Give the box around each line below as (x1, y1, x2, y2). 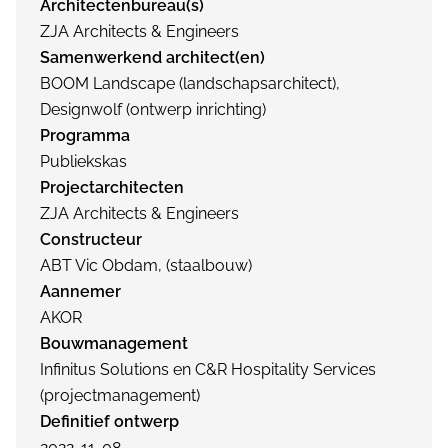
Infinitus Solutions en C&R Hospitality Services (40, 360, 376, 379)
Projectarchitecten (40, 178, 184, 197)
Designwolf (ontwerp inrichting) (40, 100, 266, 119)
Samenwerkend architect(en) (40, 48, 265, 67)
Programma (40, 126, 130, 145)
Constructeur (40, 230, 142, 249)
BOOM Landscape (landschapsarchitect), (40, 74, 340, 93)
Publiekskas (40, 152, 127, 171)
